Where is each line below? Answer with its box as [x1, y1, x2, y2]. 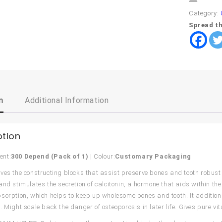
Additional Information [25, 95, 109, 105]
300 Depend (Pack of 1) [11, 152, 89, 160]
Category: [189, 9, 221, 17]
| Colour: [88, 152, 115, 160]
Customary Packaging [115, 152, 191, 160]
